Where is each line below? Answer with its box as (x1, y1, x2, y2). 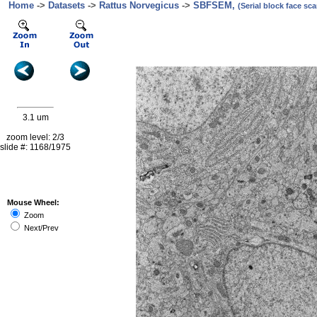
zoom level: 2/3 (6, 132, 64, 142)
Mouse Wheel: (7, 198, 59, 207)
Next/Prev (22, 224, 59, 232)
